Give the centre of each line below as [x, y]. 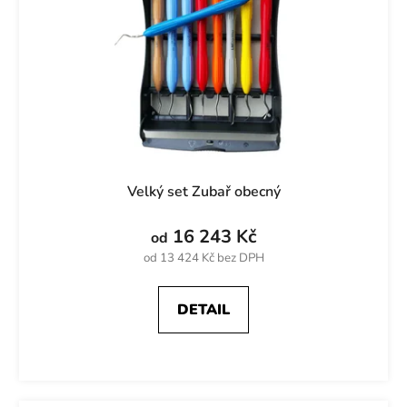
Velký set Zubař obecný [203, 191]
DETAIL [203, 309]
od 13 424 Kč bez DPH [203, 258]
